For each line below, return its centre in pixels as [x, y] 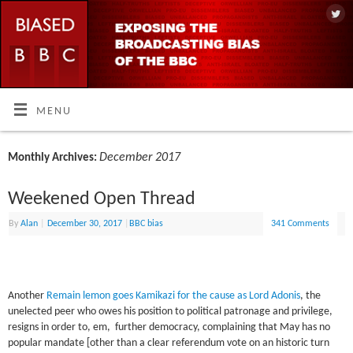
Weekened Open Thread [102, 199]
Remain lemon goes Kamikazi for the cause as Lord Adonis [174, 295]
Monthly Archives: [54, 158]
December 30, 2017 [85, 223]
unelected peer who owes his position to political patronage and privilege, [171, 311]
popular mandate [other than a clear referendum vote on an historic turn [169, 343]
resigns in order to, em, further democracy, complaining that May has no [169, 327]
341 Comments [301, 223]
